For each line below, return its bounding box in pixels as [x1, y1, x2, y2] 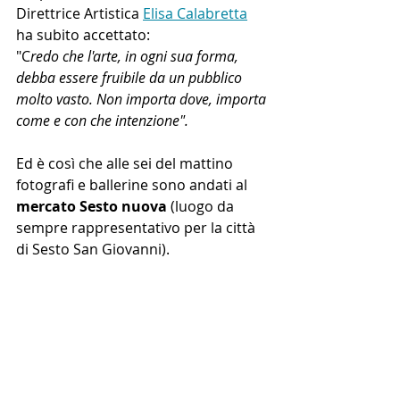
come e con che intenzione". [16, 111, 188, 131]
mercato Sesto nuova [16, 196, 167, 217]
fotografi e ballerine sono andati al [16, 175, 251, 196]
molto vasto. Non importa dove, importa [16, 89, 270, 110]
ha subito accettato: [16, 25, 154, 46]
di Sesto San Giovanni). [16, 239, 170, 260]
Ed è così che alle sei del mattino [16, 154, 237, 174]
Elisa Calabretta [143, 4, 247, 24]
